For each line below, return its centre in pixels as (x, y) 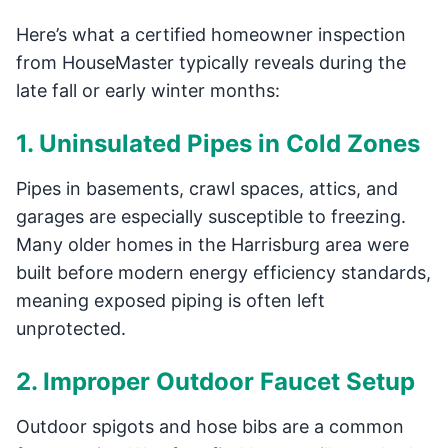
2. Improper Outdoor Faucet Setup (215, 381)
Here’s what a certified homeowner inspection (211, 34)
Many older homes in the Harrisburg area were (212, 244)
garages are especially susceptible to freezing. (211, 216)
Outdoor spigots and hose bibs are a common (210, 426)
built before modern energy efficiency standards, (223, 272)
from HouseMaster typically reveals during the (211, 62)
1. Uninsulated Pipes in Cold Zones (218, 143)
